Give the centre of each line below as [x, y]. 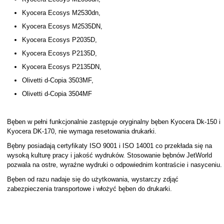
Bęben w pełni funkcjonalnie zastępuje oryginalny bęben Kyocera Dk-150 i [113, 122]
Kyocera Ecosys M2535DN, [62, 26]
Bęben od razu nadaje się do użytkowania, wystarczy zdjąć [92, 179]
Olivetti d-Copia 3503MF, [57, 80]
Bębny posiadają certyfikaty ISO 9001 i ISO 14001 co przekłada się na [109, 146]
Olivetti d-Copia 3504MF [57, 94]
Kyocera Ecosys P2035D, [59, 40]
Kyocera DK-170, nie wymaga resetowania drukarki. [81, 131]
